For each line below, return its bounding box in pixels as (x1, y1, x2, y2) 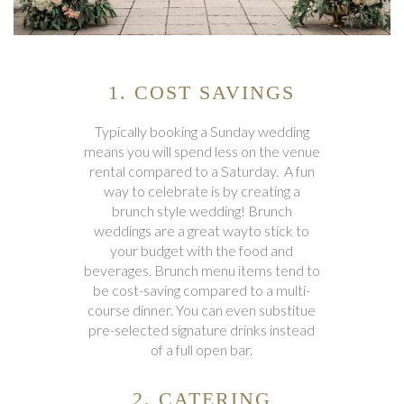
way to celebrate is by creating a (103, 182, 300, 200)
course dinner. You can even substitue (87, 301, 317, 319)
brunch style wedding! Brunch (111, 202, 292, 220)
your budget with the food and (110, 242, 294, 260)
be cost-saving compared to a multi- (93, 281, 311, 299)
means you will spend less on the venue (83, 142, 320, 161)
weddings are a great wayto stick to (94, 222, 310, 240)
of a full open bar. (151, 341, 253, 359)
